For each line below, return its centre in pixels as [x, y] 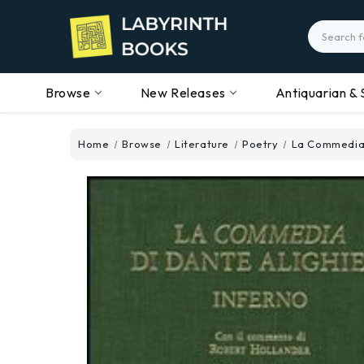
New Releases [183, 93]
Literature [202, 144]
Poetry [260, 144]
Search [328, 28]
